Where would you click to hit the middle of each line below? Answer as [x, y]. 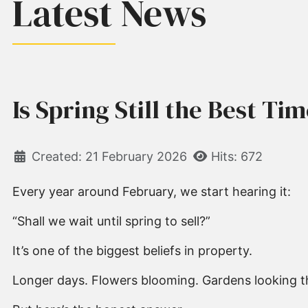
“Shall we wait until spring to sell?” [111, 221]
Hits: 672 [237, 157]
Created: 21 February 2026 [109, 157]
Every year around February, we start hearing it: [152, 192]
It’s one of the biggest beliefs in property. [132, 251]
